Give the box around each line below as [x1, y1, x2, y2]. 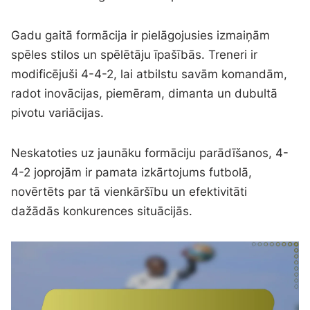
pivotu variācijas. [11, 106, 104, 120]
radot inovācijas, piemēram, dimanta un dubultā [11, 86, 278, 101]
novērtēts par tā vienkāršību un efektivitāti [11, 185, 248, 199]
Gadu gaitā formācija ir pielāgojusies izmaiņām [11, 28, 271, 43]
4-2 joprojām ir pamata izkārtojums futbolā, [11, 165, 253, 180]
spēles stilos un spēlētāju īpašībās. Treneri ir [11, 48, 258, 62]
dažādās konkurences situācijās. [11, 204, 193, 219]
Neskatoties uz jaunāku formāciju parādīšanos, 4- [11, 146, 289, 161]
